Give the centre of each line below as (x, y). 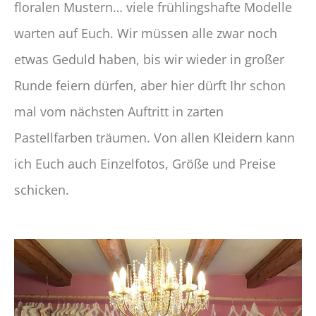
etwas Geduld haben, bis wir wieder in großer (149, 59)
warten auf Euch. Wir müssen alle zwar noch (146, 33)
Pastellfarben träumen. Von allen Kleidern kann (154, 137)
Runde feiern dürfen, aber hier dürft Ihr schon (150, 85)
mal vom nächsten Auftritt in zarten (119, 111)
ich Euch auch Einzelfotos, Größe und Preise (145, 163)
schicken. (42, 189)
